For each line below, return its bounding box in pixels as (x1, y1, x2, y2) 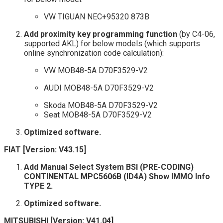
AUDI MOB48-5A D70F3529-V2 (44, 83, 154, 93)
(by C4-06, (177, 29, 215, 39)
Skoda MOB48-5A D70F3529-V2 (44, 100, 158, 110)
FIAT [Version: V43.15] (4, 144, 86, 154)
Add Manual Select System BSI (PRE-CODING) (24, 162, 194, 172)
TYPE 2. (24, 181, 53, 191)
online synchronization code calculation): (24, 48, 164, 58)
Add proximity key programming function (24, 29, 177, 39)
